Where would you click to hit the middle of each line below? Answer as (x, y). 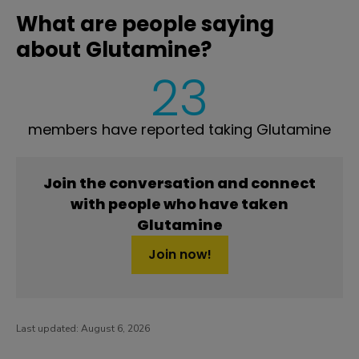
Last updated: (48, 329)
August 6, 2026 (115, 329)
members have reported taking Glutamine (179, 129)
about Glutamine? (114, 50)
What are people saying (145, 24)
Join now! (179, 254)
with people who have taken (179, 204)
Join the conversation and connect (179, 183)
